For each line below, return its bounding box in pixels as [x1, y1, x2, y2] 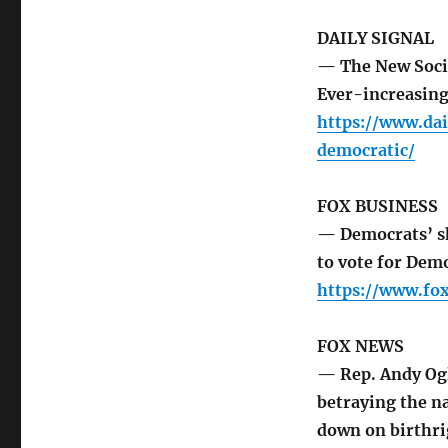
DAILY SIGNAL [316, 28, 434, 49]
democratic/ [316, 140, 415, 161]
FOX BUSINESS [316, 196, 438, 217]
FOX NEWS [316, 336, 404, 357]
